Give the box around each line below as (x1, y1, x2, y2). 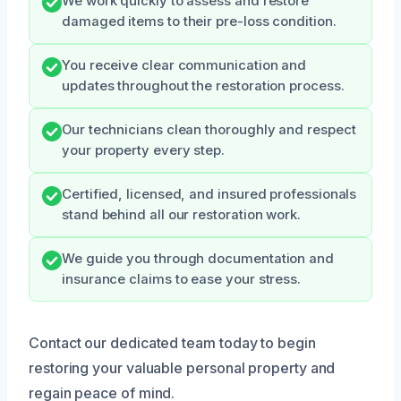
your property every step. (62, 141, 225, 158)
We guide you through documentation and (62, 250, 334, 267)
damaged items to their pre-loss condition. (62, 13, 337, 30)
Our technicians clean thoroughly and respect (62, 121, 356, 138)
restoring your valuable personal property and (29, 358, 336, 377)
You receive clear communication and (62, 56, 307, 73)
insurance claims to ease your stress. (62, 270, 302, 287)
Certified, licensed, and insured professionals (62, 185, 357, 202)
